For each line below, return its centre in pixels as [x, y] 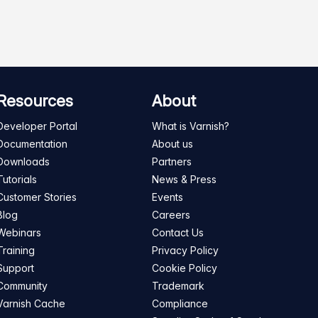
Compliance [180, 303]
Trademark [178, 286]
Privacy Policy [185, 250]
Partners [172, 161]
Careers [171, 215]
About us [172, 144]
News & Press [184, 179]
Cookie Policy [185, 268]
